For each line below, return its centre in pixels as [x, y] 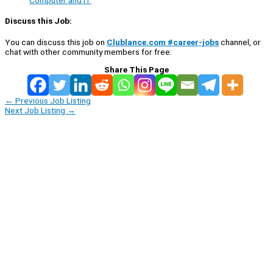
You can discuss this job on [56, 42]
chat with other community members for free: [88, 51]
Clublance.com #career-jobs [163, 42]
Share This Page [136, 69]
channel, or [240, 42]
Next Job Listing [36, 110]
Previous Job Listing [52, 100]
